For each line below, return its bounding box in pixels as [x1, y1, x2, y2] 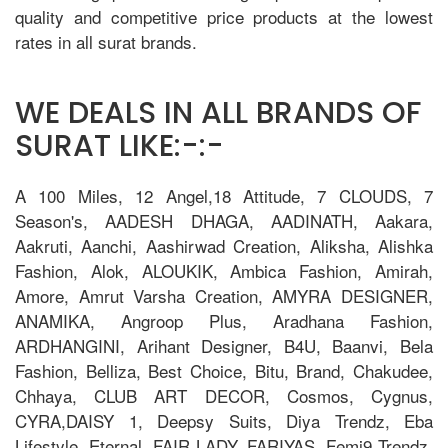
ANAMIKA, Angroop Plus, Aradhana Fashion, [15, 307, 433, 333]
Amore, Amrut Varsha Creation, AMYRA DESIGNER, [15, 282, 433, 308]
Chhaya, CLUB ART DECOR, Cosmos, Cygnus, [15, 382, 433, 408]
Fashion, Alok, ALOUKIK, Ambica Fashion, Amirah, [15, 257, 433, 283]
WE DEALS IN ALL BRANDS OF [15, 91, 421, 134]
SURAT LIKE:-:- [15, 124, 224, 167]
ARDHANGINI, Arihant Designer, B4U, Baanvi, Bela [15, 332, 433, 358]
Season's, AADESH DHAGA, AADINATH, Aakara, [15, 207, 433, 233]
